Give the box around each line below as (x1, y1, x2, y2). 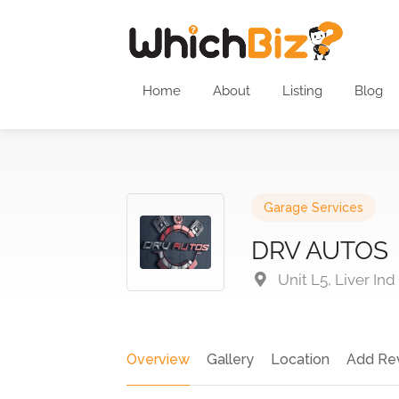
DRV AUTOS (251, 236, 388, 265)
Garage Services (264, 200, 363, 215)
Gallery (207, 351, 254, 368)
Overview (126, 351, 190, 368)
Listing (282, 83, 322, 99)
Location (271, 351, 330, 368)
